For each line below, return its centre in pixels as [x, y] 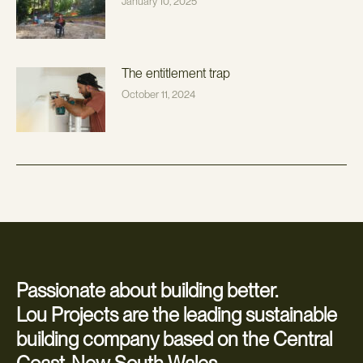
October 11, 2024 [158, 94]
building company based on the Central [174, 339]
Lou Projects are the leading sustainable [177, 314]
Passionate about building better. [147, 290]
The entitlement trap [176, 73]
